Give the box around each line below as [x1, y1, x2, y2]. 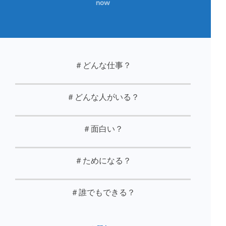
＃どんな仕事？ [75, 61, 131, 70]
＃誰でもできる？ [71, 188, 135, 197]
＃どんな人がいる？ [67, 93, 139, 102]
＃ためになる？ [75, 156, 131, 165]
